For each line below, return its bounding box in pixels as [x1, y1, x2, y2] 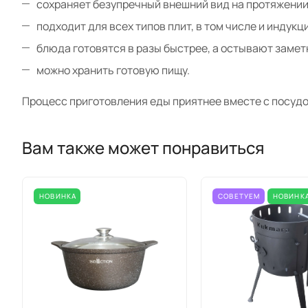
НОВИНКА [39, 190, 77, 201]
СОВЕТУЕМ [218, 190, 261, 201]
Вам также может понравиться [22, 135, 265, 159]
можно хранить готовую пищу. [36, 63, 190, 78]
